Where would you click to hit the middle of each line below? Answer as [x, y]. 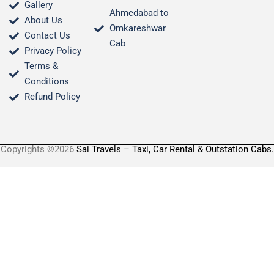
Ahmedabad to [139, 13]
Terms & [41, 66]
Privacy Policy [53, 51]
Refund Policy [52, 97]
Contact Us [47, 35]
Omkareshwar [138, 28]
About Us [43, 20]
